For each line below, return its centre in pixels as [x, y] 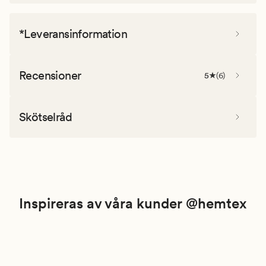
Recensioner [50, 75]
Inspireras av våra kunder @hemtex [133, 203]
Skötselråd [45, 117]
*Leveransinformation [73, 34]
